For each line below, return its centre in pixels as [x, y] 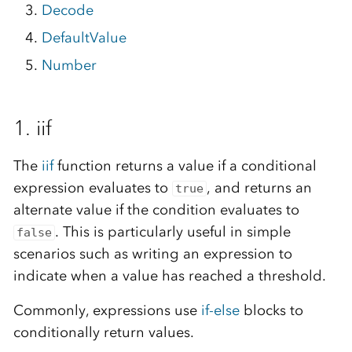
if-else [220, 310]
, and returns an [260, 188]
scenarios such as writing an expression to [152, 254]
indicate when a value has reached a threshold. [169, 276]
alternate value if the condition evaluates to [156, 210]
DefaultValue [84, 38]
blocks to [271, 310]
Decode [67, 10]
